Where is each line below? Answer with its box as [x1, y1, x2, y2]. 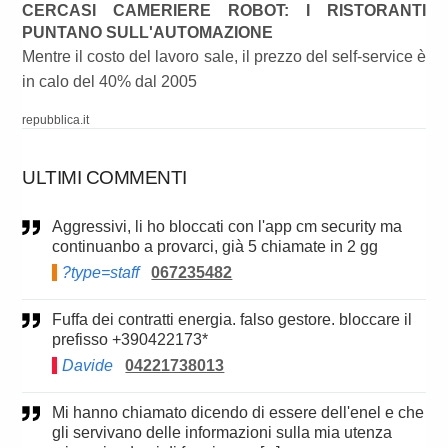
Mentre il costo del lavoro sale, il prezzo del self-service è [22, 48, 426, 66]
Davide [62, 357, 114, 375]
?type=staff [62, 264, 140, 282]
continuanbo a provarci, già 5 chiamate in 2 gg [52, 238, 379, 256]
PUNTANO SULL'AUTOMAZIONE [22, 24, 274, 42]
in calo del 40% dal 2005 [22, 73, 198, 91]
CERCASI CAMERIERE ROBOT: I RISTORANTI [22, 2, 426, 20]
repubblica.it [22, 113, 90, 128]
